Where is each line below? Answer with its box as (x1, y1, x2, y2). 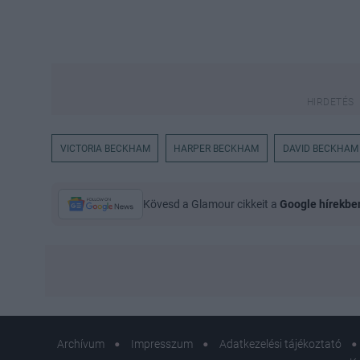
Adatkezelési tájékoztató (219, 337, 342, 350)
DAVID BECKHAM (282, 142, 358, 154)
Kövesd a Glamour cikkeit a (143, 197, 280, 211)
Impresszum (130, 337, 193, 350)
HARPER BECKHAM (174, 142, 260, 154)
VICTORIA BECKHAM (59, 142, 150, 154)
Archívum (56, 337, 104, 350)
